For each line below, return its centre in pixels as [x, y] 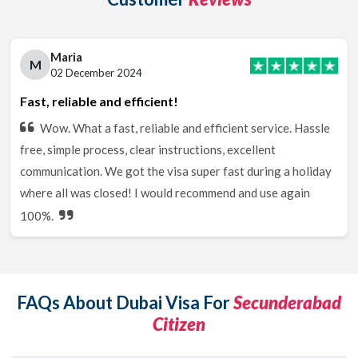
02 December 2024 [96, 73]
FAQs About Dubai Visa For [125, 302]
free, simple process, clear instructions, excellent [148, 149]
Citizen [179, 324]
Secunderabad [287, 302]
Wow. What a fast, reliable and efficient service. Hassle [185, 128]
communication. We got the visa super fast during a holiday [176, 171]
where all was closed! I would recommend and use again [165, 193]
